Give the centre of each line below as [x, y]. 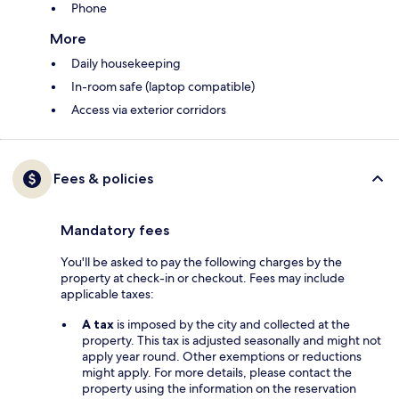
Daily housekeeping [126, 64]
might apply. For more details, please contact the [217, 373]
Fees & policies [103, 179]
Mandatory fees [115, 231]
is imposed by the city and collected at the [232, 325]
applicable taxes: [107, 294]
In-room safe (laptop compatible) [163, 87]
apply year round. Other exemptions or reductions [222, 357]
